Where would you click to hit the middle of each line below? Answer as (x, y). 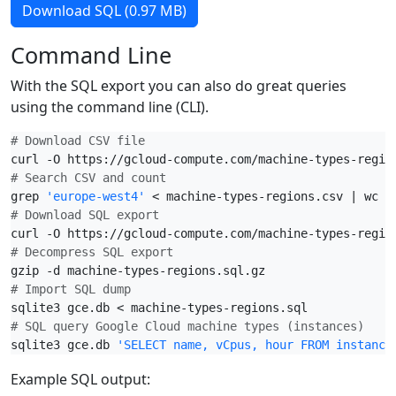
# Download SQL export (85, 215)
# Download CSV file (78, 141)
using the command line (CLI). (110, 107)
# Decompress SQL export (92, 252)
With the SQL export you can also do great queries (179, 86)
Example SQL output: (80, 379)
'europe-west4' (95, 196)
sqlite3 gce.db (64, 345)
